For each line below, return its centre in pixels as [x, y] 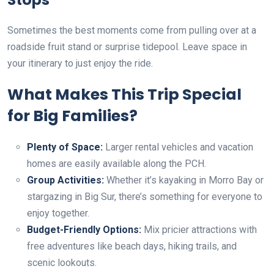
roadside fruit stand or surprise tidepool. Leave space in [127, 47]
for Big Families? [72, 116]
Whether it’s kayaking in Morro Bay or [185, 180]
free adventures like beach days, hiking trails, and [132, 246]
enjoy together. [58, 213]
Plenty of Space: [66, 147]
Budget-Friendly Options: [84, 230]
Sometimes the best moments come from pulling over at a [132, 31]
